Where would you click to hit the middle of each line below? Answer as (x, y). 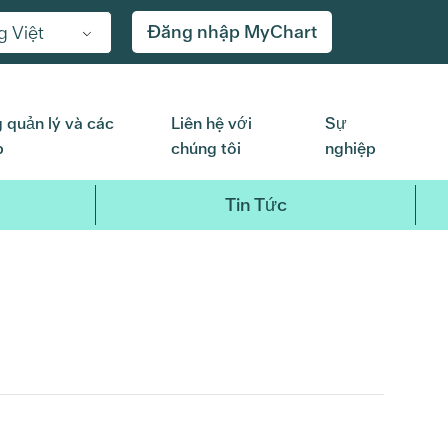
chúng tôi (205, 148)
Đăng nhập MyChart (232, 31)
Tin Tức (255, 204)
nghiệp (350, 148)
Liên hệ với (211, 123)
